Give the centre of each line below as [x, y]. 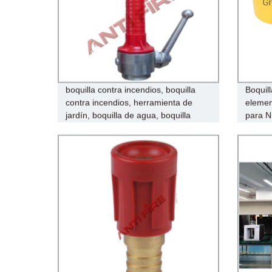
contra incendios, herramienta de [129, 102]
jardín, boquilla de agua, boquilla [128, 115]
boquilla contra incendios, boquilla [131, 90]
